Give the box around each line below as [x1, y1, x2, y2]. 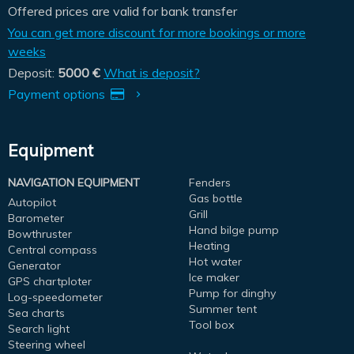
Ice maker [189, 269, 239, 284]
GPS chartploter [8, 273, 92, 288]
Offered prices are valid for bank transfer [8, 2, 237, 19]
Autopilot [8, 194, 56, 209]
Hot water [189, 254, 242, 269]
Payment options [8, 85, 108, 102]
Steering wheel [8, 337, 85, 352]
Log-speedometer [8, 289, 103, 304]
